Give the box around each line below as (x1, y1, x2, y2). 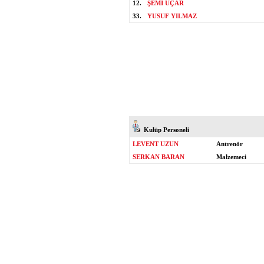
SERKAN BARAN (133, 153, 184, 160)
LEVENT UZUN (133, 140, 179, 147)
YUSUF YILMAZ (147, 12, 197, 19)
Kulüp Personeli (140, 126, 189, 133)
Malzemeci (216, 153, 246, 160)
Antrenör (216, 140, 243, 147)
